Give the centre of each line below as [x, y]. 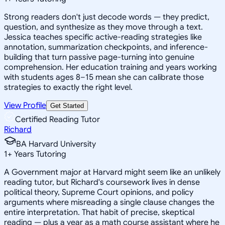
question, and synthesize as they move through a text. [103, 27]
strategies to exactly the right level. [68, 87]
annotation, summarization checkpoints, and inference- [106, 47]
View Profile [25, 105]
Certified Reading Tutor [58, 119]
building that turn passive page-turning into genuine [99, 57]
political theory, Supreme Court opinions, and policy [99, 192]
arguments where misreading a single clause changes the [109, 202]
